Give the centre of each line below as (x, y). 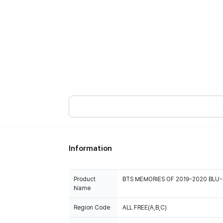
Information (90, 148)
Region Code (92, 208)
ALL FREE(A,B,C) (145, 208)
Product (85, 179)
